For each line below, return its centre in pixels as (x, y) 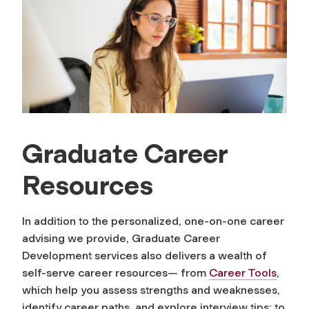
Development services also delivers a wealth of (144, 256)
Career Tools (243, 273)
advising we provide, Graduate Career (121, 239)
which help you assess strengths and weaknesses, (151, 290)
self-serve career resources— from (116, 273)
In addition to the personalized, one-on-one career (153, 221)
